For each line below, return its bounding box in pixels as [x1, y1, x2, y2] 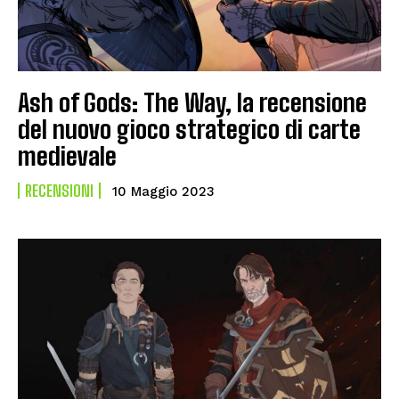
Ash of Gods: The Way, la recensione [18, 86, 367, 118]
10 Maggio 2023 [112, 183, 215, 199]
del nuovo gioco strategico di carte [18, 113, 361, 144]
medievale [18, 140, 117, 171]
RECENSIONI [25, 180, 94, 200]
